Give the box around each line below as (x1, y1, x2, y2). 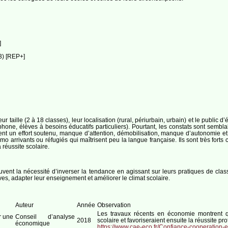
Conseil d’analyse (15, 213, 75, 220)
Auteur (15, 201, 34, 208)
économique (15, 219, 50, 226)
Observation (97, 201, 131, 208)
